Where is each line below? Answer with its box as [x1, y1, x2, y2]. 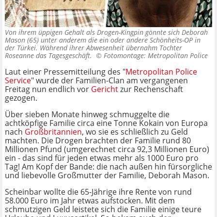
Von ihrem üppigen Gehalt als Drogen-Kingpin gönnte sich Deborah [5, 28, 208, 37]
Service [5, 75, 31, 86]
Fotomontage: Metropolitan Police [104, 51, 208, 61]
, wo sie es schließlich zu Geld [82, 126, 188, 138]
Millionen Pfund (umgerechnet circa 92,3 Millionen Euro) [5, 144, 209, 155]
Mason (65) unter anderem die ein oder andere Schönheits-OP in [5, 35, 201, 45]
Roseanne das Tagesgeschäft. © [5, 51, 104, 61]
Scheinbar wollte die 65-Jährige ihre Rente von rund [5, 186, 192, 198]
